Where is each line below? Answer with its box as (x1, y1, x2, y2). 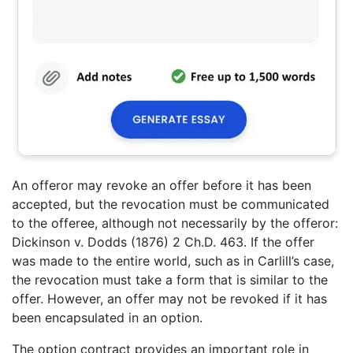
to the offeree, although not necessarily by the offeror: (12, 215, 338, 232)
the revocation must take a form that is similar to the (12, 272, 328, 288)
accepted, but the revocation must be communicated (12, 196, 329, 213)
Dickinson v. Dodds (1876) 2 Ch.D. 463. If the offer (12, 234, 314, 251)
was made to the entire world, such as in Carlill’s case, (12, 253, 334, 269)
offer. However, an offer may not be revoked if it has (12, 291, 327, 307)
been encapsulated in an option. (12, 310, 203, 326)
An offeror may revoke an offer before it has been (12, 177, 311, 194)
